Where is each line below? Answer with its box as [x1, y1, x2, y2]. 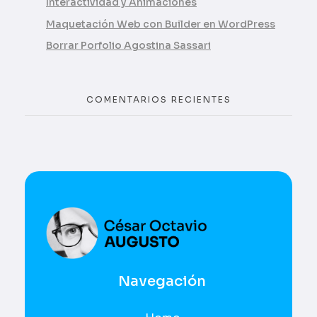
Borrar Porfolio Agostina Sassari [46, 39, 211, 52]
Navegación [118, 272, 206, 290]
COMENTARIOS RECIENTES [86, 94, 231, 105]
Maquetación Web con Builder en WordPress [46, 17, 275, 30]
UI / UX [57, 257, 74, 277]
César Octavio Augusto [52, 259, 62, 270]
